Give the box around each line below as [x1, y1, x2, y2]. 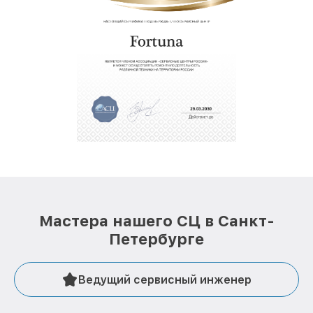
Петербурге [109, 230, 204, 249]
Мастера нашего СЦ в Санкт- [38, 212, 275, 231]
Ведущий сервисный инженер [78, 272, 252, 286]
